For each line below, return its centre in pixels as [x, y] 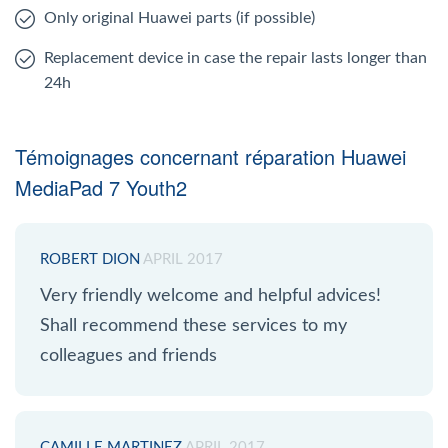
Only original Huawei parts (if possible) [179, 17]
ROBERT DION [90, 259]
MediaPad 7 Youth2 [101, 187]
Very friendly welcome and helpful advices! [210, 295]
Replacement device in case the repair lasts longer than [235, 57]
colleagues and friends [128, 355]
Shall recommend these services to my [193, 325]
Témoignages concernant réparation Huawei [210, 156]
